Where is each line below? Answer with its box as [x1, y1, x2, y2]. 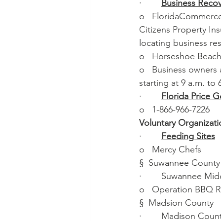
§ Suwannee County [139, 157, 220, 169]
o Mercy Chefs [139, 144, 201, 155]
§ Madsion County [139, 197, 214, 209]
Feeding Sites [161, 131, 215, 142]
